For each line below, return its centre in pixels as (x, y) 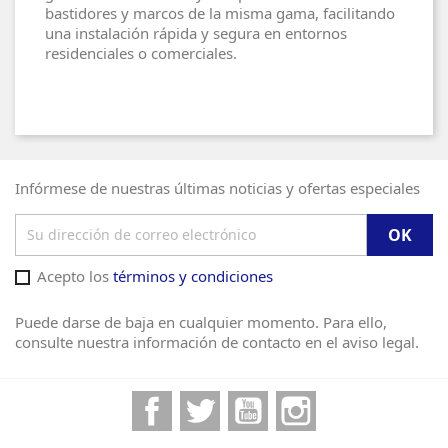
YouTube (300, 400)
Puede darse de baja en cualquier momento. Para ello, (201, 321)
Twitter (247, 400)
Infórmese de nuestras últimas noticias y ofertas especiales (217, 187)
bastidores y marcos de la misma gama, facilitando (220, 12)
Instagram (355, 400)
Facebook (208, 400)
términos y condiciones (193, 275)
